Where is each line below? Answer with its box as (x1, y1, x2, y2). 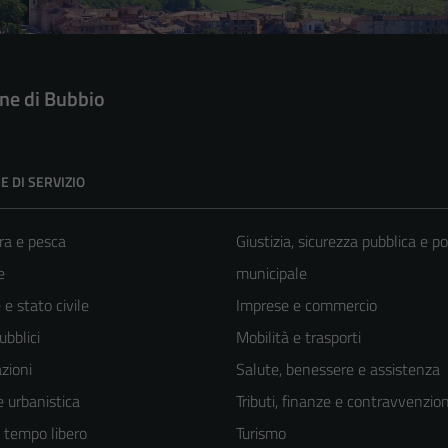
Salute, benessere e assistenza (236, 356, 440, 381)
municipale (236, 260, 307, 285)
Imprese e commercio (236, 292, 377, 317)
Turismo (236, 420, 286, 445)
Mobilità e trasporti (236, 324, 361, 349)
